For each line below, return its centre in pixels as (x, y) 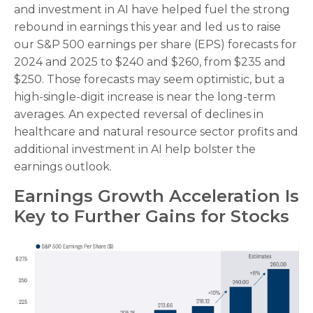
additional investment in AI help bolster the (135, 150)
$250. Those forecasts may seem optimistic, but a (149, 80)
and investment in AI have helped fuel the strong (152, 10)
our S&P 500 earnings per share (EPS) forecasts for (155, 45)
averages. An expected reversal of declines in (139, 115)
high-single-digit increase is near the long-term (145, 97)
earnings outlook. (63, 167)
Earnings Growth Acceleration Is (156, 196)
